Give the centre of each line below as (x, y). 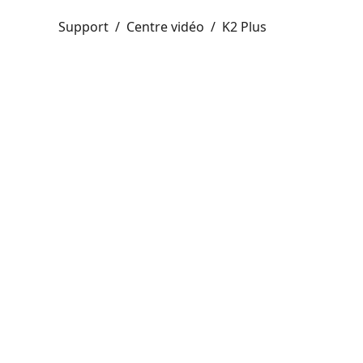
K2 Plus (244, 27)
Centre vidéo (165, 27)
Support (83, 27)
